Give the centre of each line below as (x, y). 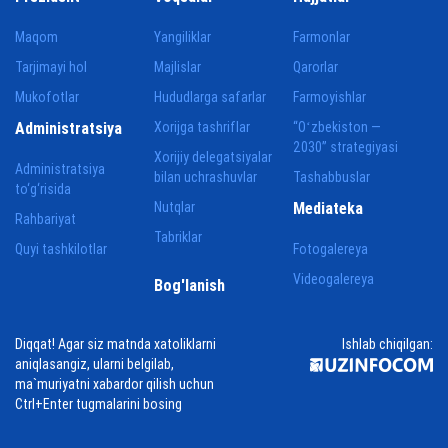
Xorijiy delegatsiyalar (213, 157)
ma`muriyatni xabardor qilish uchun (114, 384)
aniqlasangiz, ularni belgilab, (94, 364)
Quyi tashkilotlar (61, 249)
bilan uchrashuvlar (206, 177)
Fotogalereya (331, 249)
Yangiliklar (183, 37)
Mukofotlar (47, 97)
